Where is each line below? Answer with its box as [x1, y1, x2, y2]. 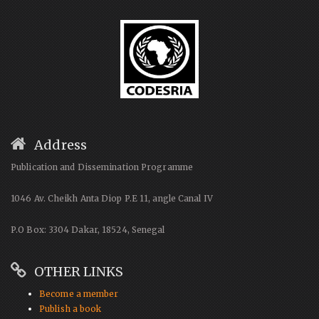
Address [34, 136, 87, 153]
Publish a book [39, 303, 102, 314]
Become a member [39, 288, 119, 299]
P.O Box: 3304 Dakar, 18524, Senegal [11, 224, 165, 235]
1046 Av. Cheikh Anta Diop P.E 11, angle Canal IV [11, 193, 213, 204]
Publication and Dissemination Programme [11, 162, 193, 172]
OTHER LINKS [34, 263, 124, 280]
